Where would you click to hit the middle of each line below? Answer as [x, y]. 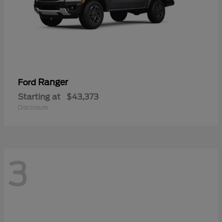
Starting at [39, 97]
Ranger [53, 82]
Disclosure [33, 107]
